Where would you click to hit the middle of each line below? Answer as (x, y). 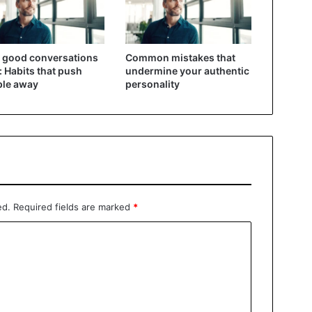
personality (152, 84)
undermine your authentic (187, 70)
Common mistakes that (180, 57)
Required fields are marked (73, 206)
